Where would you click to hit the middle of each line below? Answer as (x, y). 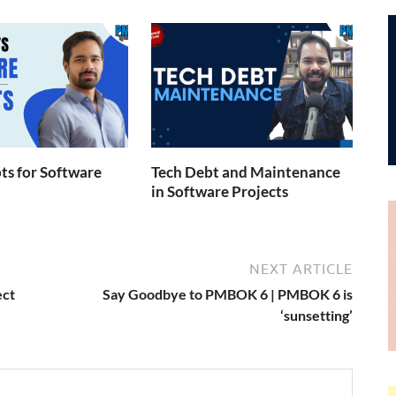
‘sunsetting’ (316, 316)
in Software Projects (220, 191)
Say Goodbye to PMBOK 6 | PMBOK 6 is (228, 294)
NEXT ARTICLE (301, 269)
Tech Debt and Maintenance (246, 171)
